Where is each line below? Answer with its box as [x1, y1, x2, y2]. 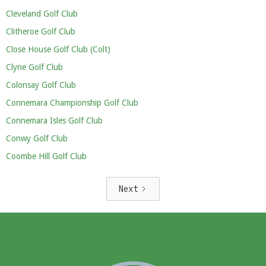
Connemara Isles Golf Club [6, 116, 103, 125]
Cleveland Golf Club [6, 9, 78, 18]
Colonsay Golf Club [6, 80, 76, 90]
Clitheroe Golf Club [6, 27, 75, 36]
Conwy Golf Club [6, 134, 68, 143]
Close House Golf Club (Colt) [6, 45, 110, 54]
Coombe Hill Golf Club [6, 151, 87, 161]
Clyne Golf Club [6, 62, 63, 72]
